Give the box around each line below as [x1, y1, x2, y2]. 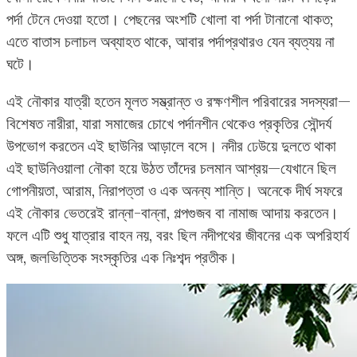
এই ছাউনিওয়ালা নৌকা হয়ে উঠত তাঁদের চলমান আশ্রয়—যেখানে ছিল [6, 158, 336, 178]
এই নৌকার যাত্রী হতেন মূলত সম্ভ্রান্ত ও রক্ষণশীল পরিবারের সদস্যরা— [6, 91, 351, 111]
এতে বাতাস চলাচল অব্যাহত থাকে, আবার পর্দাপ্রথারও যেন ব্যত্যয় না [6, 31, 335, 51]
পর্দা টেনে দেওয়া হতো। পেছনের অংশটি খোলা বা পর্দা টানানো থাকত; [6, 9, 333, 29]
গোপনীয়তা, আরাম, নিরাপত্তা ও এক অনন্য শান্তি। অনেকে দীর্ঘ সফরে [6, 180, 343, 200]
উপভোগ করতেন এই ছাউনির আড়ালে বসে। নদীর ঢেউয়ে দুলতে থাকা [6, 135, 336, 155]
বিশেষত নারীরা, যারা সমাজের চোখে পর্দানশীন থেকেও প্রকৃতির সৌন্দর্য [6, 113, 331, 133]
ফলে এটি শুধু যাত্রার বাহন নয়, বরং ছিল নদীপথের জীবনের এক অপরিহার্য [6, 225, 349, 245]
